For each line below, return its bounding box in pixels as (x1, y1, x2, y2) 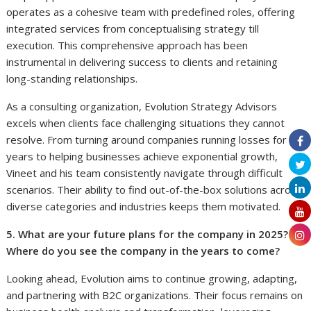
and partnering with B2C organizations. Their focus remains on (6, 287, 303, 302)
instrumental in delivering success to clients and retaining (6, 54, 278, 69)
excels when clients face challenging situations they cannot (6, 115, 285, 130)
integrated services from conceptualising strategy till (6, 21, 260, 35)
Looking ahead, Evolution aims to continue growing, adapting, (6, 271, 298, 285)
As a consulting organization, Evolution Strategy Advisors (6, 99, 278, 113)
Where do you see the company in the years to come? (6, 243, 280, 258)
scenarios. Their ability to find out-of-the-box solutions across (6, 182, 303, 196)
